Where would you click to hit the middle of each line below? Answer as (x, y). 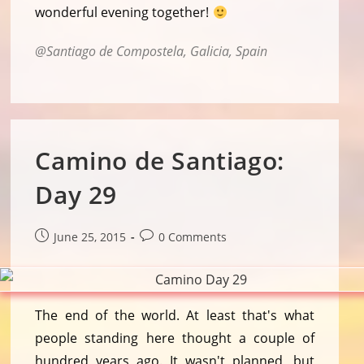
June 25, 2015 (90, 237)
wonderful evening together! (124, 13)
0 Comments (193, 237)
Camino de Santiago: (160, 161)
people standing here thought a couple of (175, 338)
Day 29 (76, 195)
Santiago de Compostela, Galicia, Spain (157, 52)
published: (64, 253)
